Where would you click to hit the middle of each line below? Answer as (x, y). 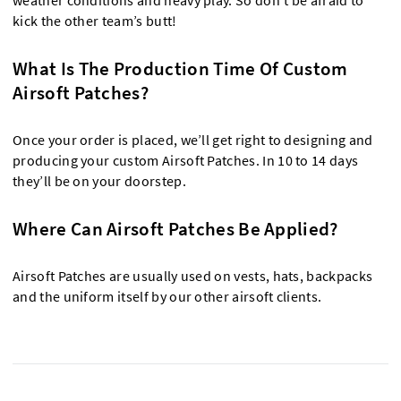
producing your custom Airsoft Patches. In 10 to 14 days (186, 160)
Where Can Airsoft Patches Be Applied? (175, 228)
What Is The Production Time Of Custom (180, 68)
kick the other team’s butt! (95, 21)
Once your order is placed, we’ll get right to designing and (193, 140)
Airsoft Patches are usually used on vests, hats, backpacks (193, 276)
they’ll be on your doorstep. (99, 181)
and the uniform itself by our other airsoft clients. (167, 296)
